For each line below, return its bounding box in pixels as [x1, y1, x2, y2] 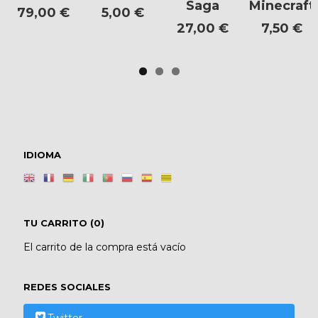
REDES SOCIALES [23, 281, 111, 293]
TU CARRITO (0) [23, 217, 104, 229]
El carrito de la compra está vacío [23, 241, 186, 254]
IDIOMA [23, 148, 61, 160]
